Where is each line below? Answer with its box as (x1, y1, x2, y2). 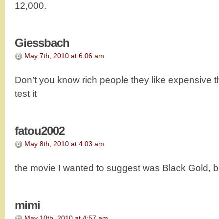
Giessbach (15, 36, 69, 49)
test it (15, 88, 37, 99)
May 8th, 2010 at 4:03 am (24, 139, 104, 148)
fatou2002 (15, 124, 65, 137)
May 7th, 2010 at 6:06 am (24, 51, 104, 60)
